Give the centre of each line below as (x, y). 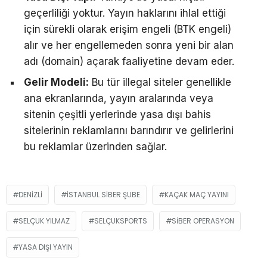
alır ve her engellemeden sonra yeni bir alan (129, 45)
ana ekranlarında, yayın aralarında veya (119, 98)
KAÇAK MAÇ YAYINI (197, 194)
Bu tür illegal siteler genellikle (160, 82)
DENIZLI (30, 194)
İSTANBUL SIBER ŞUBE (103, 194)
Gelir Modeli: (56, 82)
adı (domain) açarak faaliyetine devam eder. (129, 61)
